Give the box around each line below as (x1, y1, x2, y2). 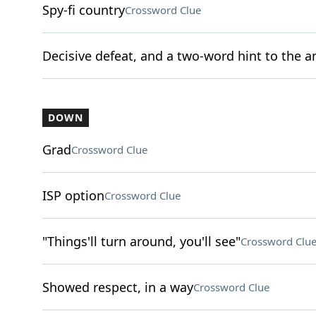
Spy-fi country (42, 1, 125, 18)
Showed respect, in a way (42, 279, 193, 296)
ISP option (42, 187, 104, 204)
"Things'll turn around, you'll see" (42, 233, 241, 250)
